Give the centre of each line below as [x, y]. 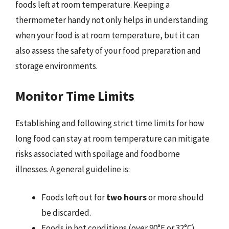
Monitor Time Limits [75, 96]
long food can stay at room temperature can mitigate [112, 138]
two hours [127, 197]
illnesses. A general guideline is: [73, 169]
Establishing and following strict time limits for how [110, 123]
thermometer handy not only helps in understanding [112, 20]
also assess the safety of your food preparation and [108, 51]
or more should [175, 197]
